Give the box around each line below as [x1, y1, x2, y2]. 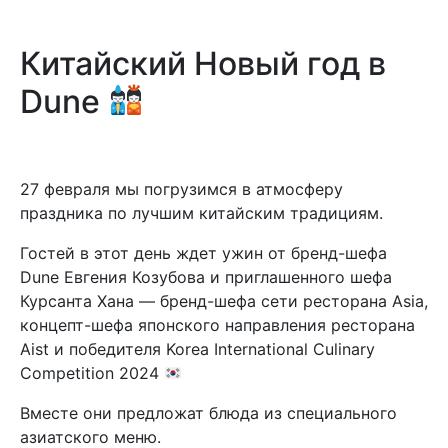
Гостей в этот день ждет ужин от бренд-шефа [20, 243, 387, 263]
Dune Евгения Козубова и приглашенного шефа [20, 267, 392, 287]
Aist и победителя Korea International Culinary [20, 339, 375, 359]
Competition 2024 [20, 363, 164, 383]
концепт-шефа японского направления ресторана [20, 315, 415, 335]
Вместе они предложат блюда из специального [20, 403, 397, 423]
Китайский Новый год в [20, 44, 386, 83]
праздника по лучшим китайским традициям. [20, 203, 383, 223]
